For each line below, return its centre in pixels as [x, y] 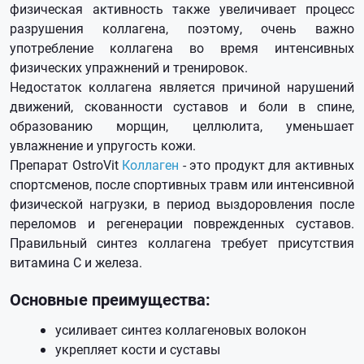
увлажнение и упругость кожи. [103, 145]
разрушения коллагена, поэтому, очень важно [182, 28]
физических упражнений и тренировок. [129, 67]
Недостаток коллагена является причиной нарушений [182, 87]
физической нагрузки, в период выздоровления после [182, 204]
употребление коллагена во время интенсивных [182, 48]
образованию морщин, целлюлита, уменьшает [182, 126]
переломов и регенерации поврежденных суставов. [182, 223]
